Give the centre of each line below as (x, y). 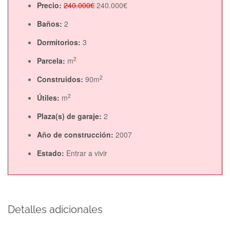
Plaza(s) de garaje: (70, 116)
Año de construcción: (76, 135)
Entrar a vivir (87, 153)
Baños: (51, 24)
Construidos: (61, 79)
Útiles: (49, 98)
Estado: (52, 153)
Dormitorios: (60, 42)
